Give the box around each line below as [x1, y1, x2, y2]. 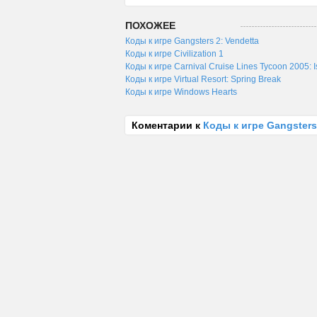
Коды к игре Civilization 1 [125, 49, 224, 59]
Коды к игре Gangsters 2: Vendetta [125, 36, 259, 46]
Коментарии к [132, 120, 203, 131]
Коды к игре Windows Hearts [125, 87, 237, 97]
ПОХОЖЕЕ [125, 20, 175, 31]
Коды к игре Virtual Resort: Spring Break [125, 74, 281, 84]
